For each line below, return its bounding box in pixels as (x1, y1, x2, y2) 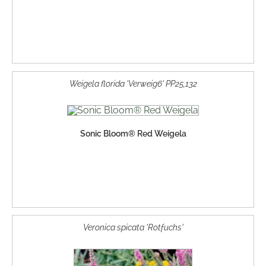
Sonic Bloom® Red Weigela (80, 128, 186, 138)
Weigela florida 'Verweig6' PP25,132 (69, 78, 197, 88)
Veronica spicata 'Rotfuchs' (83, 222, 183, 233)
